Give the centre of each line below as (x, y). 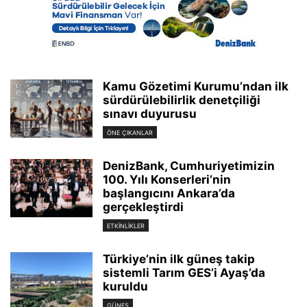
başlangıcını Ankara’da (169, 193)
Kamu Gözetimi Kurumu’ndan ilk (196, 86)
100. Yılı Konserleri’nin (167, 179)
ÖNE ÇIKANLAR (130, 132)
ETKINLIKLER (126, 226)
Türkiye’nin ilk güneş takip (179, 259)
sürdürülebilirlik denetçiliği (182, 100)
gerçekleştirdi (143, 207)
